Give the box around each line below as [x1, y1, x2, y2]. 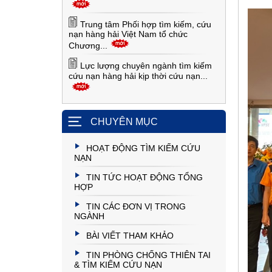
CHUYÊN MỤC [90, 117, 158, 127]
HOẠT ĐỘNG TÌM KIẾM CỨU [86, 143, 200, 153]
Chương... [69, 41, 107, 50]
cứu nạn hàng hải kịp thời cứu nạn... [69, 71, 208, 81]
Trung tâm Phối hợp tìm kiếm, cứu [80, 19, 211, 29]
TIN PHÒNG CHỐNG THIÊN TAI [86, 250, 211, 260]
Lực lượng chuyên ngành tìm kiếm [80, 61, 212, 70]
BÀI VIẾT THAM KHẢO [86, 231, 174, 240]
